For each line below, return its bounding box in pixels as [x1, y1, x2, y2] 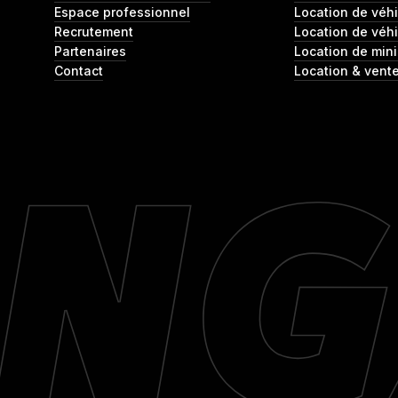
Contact [53, 63, 103, 79]
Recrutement [53, 24, 133, 40]
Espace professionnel [53, 4, 190, 20]
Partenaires [53, 44, 126, 60]
